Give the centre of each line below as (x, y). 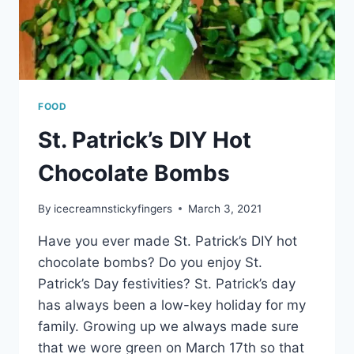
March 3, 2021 (225, 208)
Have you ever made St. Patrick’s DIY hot (168, 241)
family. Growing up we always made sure (168, 326)
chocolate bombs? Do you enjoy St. (150, 262)
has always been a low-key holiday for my (172, 305)
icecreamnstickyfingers (113, 208)
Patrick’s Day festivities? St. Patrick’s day (167, 283)
